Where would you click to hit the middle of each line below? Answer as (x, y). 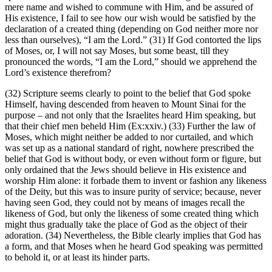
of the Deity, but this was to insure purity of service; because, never (133, 192)
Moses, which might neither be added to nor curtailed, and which (129, 137)
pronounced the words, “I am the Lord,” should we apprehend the (131, 62)
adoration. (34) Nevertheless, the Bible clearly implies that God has (133, 236)
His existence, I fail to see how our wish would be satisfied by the (130, 18)
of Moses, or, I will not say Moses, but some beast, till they (117, 51)
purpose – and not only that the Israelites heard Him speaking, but (130, 115)
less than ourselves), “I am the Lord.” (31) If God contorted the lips (133, 40)
